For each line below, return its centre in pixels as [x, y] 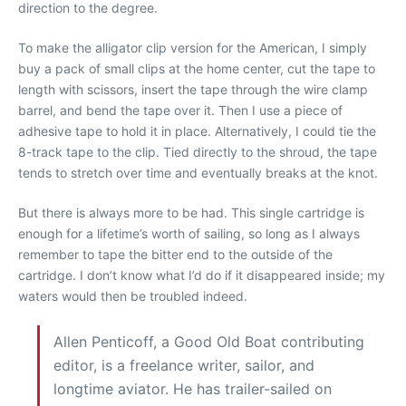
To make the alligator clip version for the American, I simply [193, 47]
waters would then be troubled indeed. [133, 295]
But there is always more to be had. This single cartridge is [191, 212]
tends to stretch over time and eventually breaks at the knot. [198, 172]
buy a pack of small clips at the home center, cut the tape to [197, 68]
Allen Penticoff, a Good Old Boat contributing [209, 341]
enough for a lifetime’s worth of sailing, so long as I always [189, 233]
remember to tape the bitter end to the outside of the [175, 254]
